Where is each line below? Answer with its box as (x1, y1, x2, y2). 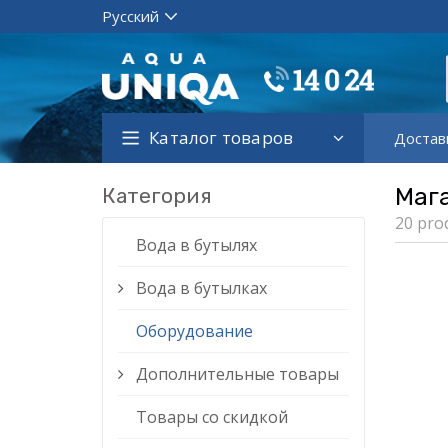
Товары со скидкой (136, 406, 288, 428)
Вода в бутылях (136, 234, 257, 256)
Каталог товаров (149, 126, 294, 149)
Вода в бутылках (136, 277, 267, 299)
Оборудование (136, 320, 253, 342)
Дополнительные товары (136, 363, 339, 385)
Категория (102, 183, 212, 208)
